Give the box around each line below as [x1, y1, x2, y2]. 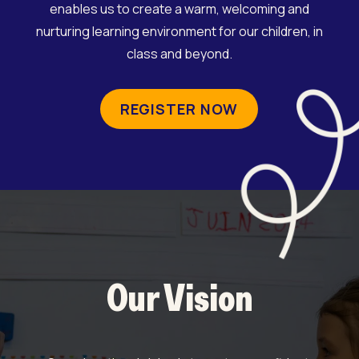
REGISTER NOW [120, 99, 239, 119]
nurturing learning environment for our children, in [35, 22, 323, 41]
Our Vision [106, 273, 252, 321]
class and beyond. [126, 45, 232, 63]
